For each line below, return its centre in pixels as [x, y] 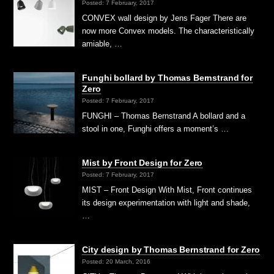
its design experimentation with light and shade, [166, 202]
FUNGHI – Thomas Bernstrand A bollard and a [164, 116]
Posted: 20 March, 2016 [117, 261]
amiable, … [102, 43]
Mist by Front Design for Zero [143, 162]
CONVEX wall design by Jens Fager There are [165, 18]
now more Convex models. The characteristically [168, 31]
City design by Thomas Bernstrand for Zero [171, 249]
